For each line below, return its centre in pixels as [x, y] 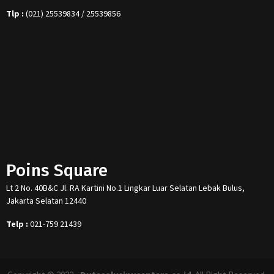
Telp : [17, 224]
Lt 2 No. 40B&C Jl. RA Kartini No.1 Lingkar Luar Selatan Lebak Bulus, [125, 187]
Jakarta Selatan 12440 [46, 200]
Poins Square [57, 170]
